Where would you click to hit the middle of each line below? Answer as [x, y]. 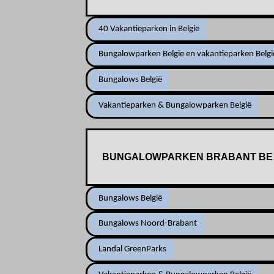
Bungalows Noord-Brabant [148, 224]
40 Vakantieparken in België [149, 29]
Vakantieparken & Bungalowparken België [175, 105]
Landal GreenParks [133, 250]
